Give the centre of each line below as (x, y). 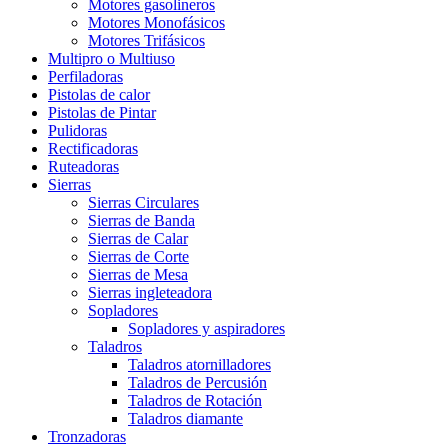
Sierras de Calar (138, 239)
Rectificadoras (93, 149)
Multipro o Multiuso (111, 59)
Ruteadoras (83, 167)
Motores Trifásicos (146, 41)
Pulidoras (77, 131)
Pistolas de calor (99, 95)
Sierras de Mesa (138, 275)
